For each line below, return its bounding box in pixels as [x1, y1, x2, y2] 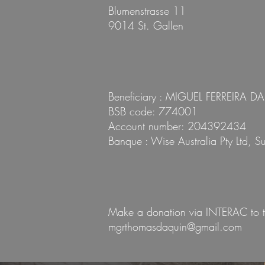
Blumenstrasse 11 [108, 4, 186, 18]
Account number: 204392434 [108, 119, 246, 133]
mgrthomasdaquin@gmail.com [108, 219, 242, 234]
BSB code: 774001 [108, 104, 198, 118]
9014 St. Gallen [108, 18, 183, 33]
